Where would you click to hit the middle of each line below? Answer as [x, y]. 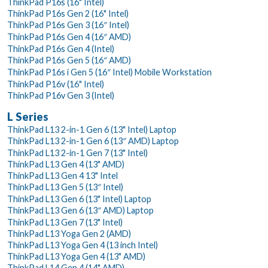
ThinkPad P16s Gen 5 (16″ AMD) [69, 60]
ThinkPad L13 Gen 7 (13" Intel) [65, 222]
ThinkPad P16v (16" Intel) [56, 84]
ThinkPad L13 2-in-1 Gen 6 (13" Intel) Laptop [92, 129]
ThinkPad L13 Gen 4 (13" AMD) [66, 164]
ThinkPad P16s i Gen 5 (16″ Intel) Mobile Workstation [109, 72]
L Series [28, 116]
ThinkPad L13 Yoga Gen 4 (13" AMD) [76, 256]
